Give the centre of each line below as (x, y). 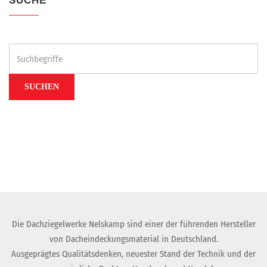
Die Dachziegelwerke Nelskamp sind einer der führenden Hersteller (133, 224)
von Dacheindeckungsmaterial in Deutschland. (133, 239)
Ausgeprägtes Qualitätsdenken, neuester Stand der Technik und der (133, 254)
